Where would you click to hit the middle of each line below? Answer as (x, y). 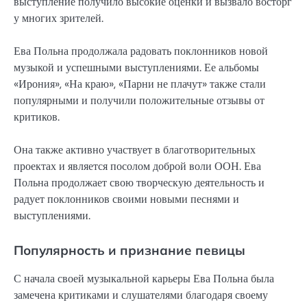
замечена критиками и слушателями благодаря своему (141, 295)
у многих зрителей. (59, 19)
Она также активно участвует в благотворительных (135, 150)
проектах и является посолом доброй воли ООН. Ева (137, 167)
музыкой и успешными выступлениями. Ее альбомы (136, 68)
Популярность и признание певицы (130, 250)
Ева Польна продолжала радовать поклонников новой (141, 51)
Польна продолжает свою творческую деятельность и (139, 183)
